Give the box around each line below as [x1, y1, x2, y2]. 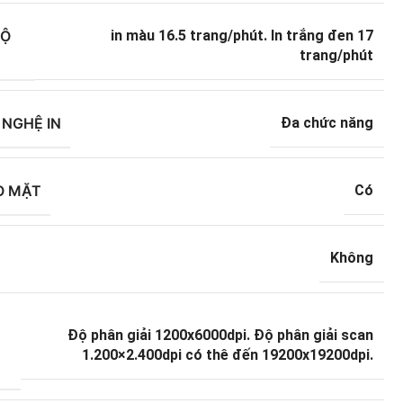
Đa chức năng [281, 114, 374, 131]
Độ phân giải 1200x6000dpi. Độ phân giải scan [67, 327, 374, 344]
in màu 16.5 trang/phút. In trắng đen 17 [111, 27, 374, 44]
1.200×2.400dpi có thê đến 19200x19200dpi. [82, 346, 374, 363]
